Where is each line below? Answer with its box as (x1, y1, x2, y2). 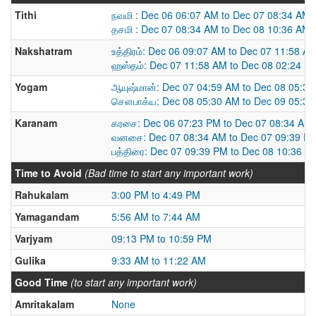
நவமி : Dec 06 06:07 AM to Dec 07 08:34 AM (111, 8, 310, 22)
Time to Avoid (15, 166, 82, 180)
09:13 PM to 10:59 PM (111, 231, 212, 245)
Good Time (15, 275, 68, 289)
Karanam (15, 116, 57, 130)
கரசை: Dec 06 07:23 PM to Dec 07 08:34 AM (111, 116, 312, 130)
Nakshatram (15, 44, 72, 58)
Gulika (15, 253, 46, 267)
